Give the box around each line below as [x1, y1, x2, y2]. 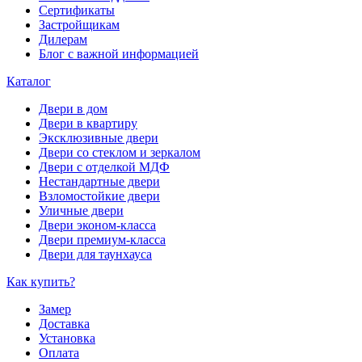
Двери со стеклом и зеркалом [39, 145, 200, 160]
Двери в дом [39, 102, 107, 116]
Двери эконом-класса [39, 218, 156, 233]
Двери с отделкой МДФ [39, 160, 170, 175]
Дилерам [39, 32, 87, 47]
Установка [39, 331, 95, 346]
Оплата [39, 346, 79, 360]
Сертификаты [39, 3, 115, 18]
